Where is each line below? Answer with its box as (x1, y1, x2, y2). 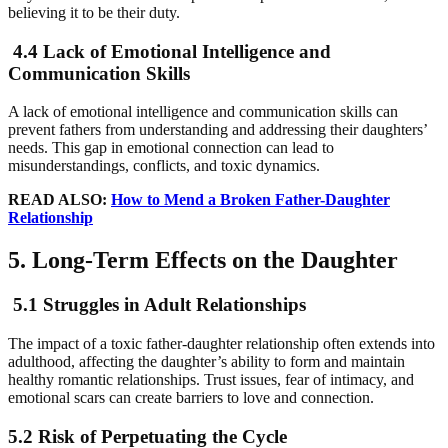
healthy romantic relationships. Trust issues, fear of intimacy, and (8, 370, 414, 388)
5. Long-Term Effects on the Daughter (8, 247, 398, 274)
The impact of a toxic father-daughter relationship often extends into (8, 334, 435, 352)
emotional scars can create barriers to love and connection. (8, 388, 374, 406)
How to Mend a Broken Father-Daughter (111, 191, 390, 209)
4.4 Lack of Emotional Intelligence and (8, 40, 331, 62)
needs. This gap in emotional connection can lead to (8, 139, 334, 157)
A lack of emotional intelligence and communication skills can (8, 103, 398, 121)
